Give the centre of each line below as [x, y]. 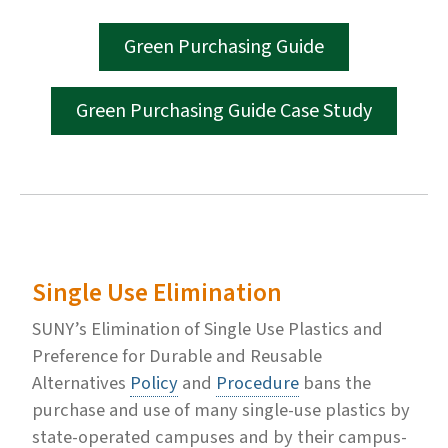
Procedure [257, 382]
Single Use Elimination [157, 292]
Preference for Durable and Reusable [177, 355]
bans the [335, 382]
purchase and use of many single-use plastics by [221, 409]
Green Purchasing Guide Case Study [224, 110]
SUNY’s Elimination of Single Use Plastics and [207, 328]
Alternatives [81, 382]
